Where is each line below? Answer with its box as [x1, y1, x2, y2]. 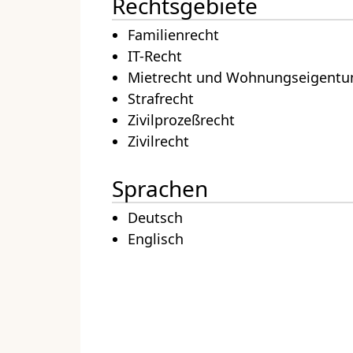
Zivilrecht [128, 132, 189, 151]
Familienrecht [128, 25, 219, 45]
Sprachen [112, 173, 208, 204]
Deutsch [128, 208, 183, 228]
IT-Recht [128, 46, 182, 66]
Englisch [128, 229, 184, 249]
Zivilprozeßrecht [128, 110, 235, 130]
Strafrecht [128, 89, 194, 109]
